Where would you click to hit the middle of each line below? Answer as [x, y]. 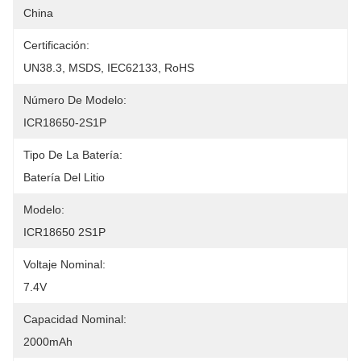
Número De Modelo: [75, 100]
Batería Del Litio [64, 177]
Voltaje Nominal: [64, 264]
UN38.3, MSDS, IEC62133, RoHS [109, 68]
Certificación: [56, 45]
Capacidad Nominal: [75, 319]
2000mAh [48, 342]
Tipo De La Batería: [73, 155]
